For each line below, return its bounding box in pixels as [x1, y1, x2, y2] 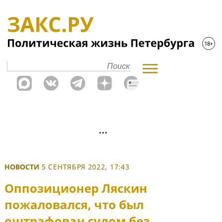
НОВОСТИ [4, 162, 40, 171]
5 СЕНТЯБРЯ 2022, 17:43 [42, 162, 130, 171]
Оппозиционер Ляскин [4, 180, 147, 197]
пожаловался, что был [4, 196, 144, 213]
